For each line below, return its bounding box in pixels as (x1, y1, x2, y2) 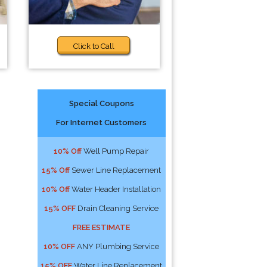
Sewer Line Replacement (70, 166, 162, 175)
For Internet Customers (56, 118, 147, 127)
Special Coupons (69, 99, 134, 108)
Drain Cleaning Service (76, 204, 159, 213)
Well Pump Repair (82, 147, 150, 156)
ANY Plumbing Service (75, 242, 160, 251)
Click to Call (73, 42, 115, 51)
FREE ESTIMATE (73, 223, 131, 232)
